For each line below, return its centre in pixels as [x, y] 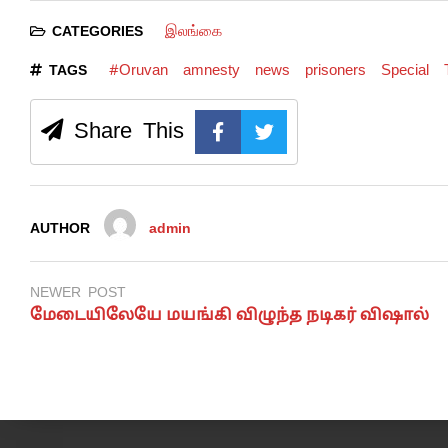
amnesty [211, 69]
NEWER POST [78, 291]
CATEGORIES [97, 30]
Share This [123, 129]
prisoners [335, 69]
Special [404, 69]
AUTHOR [60, 227]
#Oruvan [138, 69]
